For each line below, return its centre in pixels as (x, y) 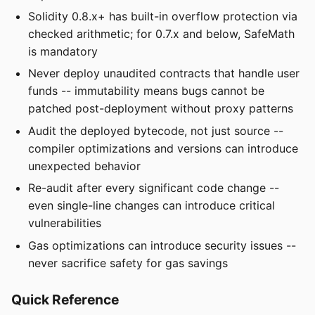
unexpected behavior (84, 166)
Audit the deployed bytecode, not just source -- (156, 130)
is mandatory (63, 51)
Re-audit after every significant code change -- (154, 188)
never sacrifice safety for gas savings (128, 263)
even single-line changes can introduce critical (152, 206)
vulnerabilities (65, 223)
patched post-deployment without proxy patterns (161, 109)
